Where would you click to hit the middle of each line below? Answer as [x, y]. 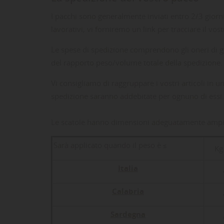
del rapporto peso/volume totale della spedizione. [137, 62]
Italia [128, 168]
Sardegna [128, 214]
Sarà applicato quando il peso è [108, 145]
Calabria [128, 191]
